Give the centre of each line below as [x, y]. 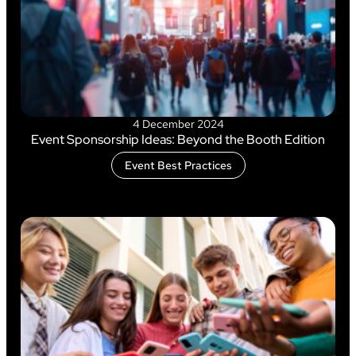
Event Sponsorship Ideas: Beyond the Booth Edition [178, 139]
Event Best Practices [178, 165]
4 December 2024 [178, 124]
